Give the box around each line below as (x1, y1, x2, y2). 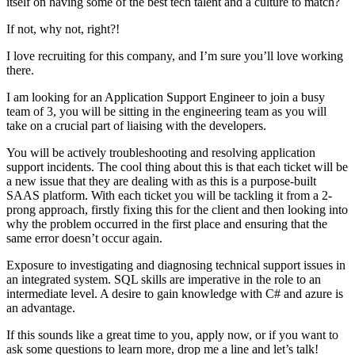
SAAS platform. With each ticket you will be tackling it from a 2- (6, 188, 332, 202)
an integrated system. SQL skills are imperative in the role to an (6, 272, 321, 286)
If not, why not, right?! (6, 21, 120, 36)
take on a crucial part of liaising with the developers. (6, 118, 266, 132)
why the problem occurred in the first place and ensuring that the (6, 216, 327, 231)
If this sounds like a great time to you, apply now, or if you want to (6, 327, 338, 342)
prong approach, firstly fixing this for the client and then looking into (6, 202, 348, 216)
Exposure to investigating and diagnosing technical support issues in (6, 258, 345, 272)
